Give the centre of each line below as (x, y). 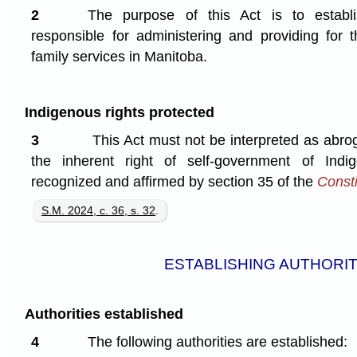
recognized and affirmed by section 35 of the (175, 181)
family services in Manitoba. (120, 56)
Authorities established (104, 314)
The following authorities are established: (217, 342)
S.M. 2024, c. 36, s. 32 (99, 210)
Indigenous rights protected (119, 112)
